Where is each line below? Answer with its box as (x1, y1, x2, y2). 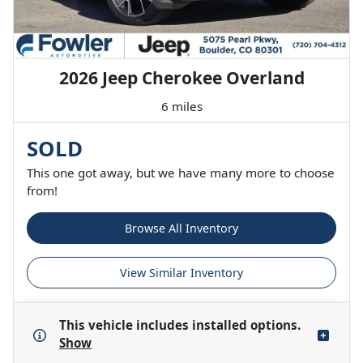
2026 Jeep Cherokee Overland (58, 66, 305, 90)
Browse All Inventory (125, 220, 238, 237)
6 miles (160, 98, 203, 115)
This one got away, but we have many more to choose (27, 164, 335, 181)
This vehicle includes (59, 317, 192, 334)
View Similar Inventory (120, 265, 243, 281)
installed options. (192, 317, 301, 334)
